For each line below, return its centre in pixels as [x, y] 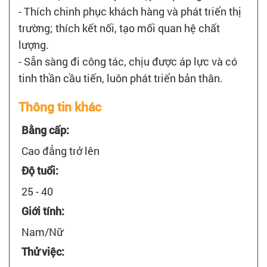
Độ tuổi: [40, 170]
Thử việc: [43, 252]
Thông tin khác [60, 107]
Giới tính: [43, 211]
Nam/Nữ [42, 232]
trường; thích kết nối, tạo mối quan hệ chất [119, 28]
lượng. [34, 45]
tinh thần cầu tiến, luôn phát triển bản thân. [121, 78]
